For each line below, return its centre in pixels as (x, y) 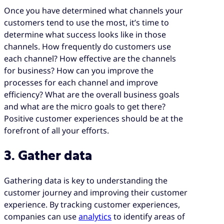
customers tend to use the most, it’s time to (86, 23)
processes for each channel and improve (81, 83)
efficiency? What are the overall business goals (92, 95)
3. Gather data (48, 156)
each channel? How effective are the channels (90, 59)
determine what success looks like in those (85, 35)
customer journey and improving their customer (96, 192)
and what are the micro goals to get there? (85, 107)
